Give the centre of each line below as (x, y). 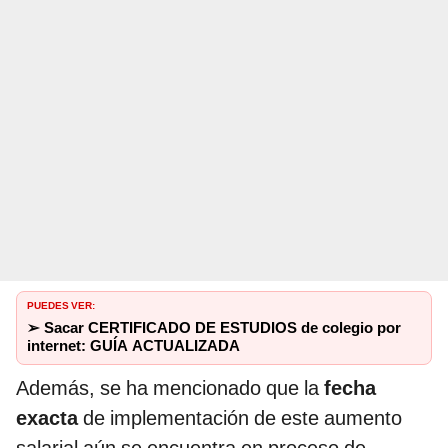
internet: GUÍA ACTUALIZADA (133, 345)
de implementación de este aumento (242, 417)
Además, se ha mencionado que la (167, 387)
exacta (49, 417)
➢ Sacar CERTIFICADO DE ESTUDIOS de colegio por (214, 327)
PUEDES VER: (61, 303)
